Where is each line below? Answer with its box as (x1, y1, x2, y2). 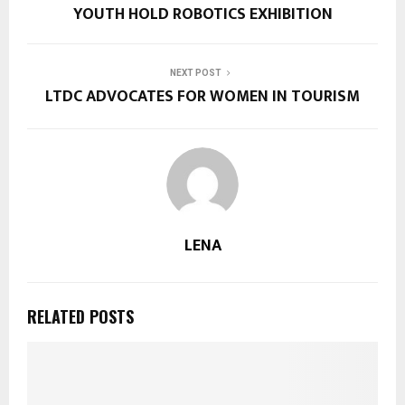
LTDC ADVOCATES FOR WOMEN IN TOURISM (45, 83, 360, 111)
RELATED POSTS (27, 305, 134, 329)
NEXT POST (169, 68, 221, 79)
